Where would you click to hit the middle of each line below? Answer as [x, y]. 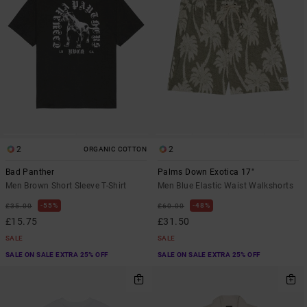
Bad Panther [30, 172]
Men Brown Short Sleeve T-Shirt [66, 186]
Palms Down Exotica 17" [206, 172]
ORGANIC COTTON [115, 149]
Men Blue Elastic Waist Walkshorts [225, 186]
